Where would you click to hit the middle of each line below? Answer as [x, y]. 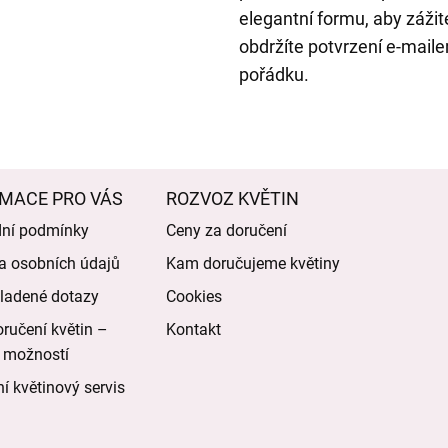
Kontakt [193, 330]
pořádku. [274, 75]
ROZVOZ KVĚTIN [232, 199]
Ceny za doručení [226, 231]
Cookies [193, 297]
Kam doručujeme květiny [252, 264]
